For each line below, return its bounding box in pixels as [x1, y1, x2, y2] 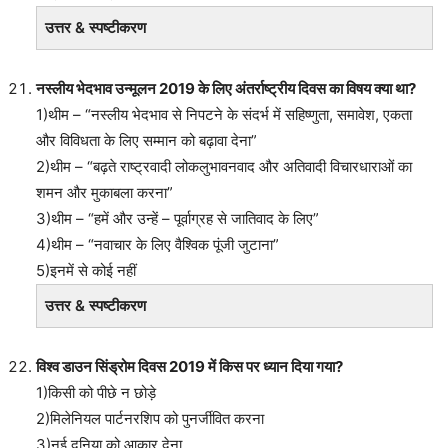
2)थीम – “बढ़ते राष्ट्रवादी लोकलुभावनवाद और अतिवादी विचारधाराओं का [36, 156, 412, 176]
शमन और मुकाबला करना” [36, 182, 173, 202]
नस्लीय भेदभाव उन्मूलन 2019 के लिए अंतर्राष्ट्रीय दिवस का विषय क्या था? [36, 78, 416, 98]
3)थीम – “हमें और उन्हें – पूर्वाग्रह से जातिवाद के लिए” [36, 208, 319, 228]
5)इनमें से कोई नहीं [36, 260, 136, 280]
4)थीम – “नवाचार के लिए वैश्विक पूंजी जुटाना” [36, 234, 279, 254]
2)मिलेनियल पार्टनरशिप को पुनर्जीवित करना [36, 408, 264, 428]
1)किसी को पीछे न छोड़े [36, 382, 156, 402]
